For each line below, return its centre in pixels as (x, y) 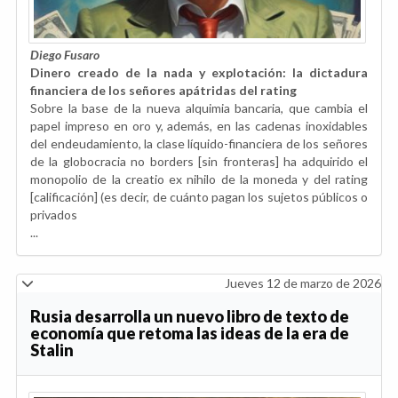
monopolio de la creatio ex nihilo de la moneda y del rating (199, 179)
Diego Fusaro (65, 55)
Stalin (52, 350)
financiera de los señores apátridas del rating (163, 91)
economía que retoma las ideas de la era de (190, 334)
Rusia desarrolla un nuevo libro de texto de (190, 317)
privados (54, 215)
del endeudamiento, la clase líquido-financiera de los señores (199, 144)
